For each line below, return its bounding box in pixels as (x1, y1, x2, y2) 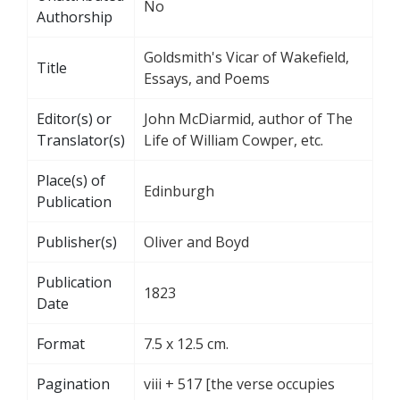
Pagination (37, 373, 110, 394)
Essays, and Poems (144, 68, 270, 88)
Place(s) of (37, 170, 105, 190)
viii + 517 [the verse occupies (144, 373, 335, 394)
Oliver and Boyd (144, 231, 249, 252)
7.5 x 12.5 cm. (144, 333, 229, 354)
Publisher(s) (37, 231, 117, 252)
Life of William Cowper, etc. (144, 129, 323, 150)
